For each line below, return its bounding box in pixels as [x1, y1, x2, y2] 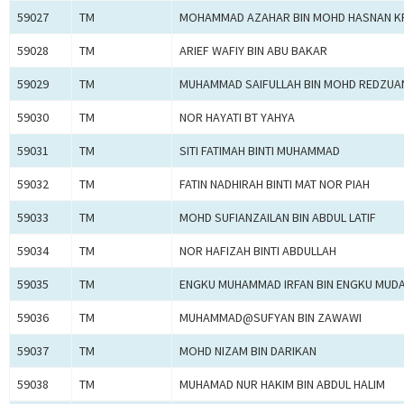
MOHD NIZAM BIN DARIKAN [179, 343, 317, 360]
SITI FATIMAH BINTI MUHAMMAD [179, 142, 340, 160]
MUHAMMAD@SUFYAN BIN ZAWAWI [179, 309, 362, 326]
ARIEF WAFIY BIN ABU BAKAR [179, 42, 327, 60]
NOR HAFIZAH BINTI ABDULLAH [179, 243, 336, 260]
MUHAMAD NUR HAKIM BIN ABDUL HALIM [179, 376, 385, 393]
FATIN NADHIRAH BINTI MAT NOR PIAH [179, 176, 370, 193]
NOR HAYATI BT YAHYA [179, 109, 295, 126]
